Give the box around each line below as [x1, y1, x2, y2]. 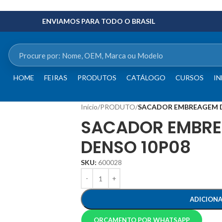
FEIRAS [44, 73, 67, 82]
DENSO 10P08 [81, 135, 191, 159]
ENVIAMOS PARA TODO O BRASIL [42, 17, 155, 25]
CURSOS [175, 73, 204, 82]
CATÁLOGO [126, 73, 166, 82]
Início [81, 103, 98, 111]
